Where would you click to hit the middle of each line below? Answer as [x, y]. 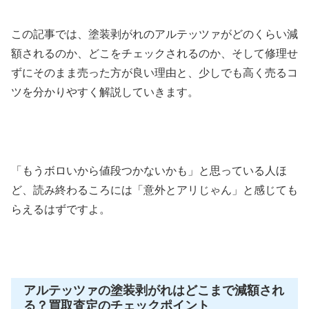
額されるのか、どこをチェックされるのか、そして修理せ [154, 53]
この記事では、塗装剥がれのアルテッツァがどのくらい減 [154, 34]
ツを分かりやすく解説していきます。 [105, 92]
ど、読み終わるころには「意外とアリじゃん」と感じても [154, 190]
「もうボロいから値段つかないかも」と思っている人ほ [149, 170]
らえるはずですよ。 [61, 209]
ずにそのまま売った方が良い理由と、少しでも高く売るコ [154, 72]
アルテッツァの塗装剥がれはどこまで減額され [154, 291]
